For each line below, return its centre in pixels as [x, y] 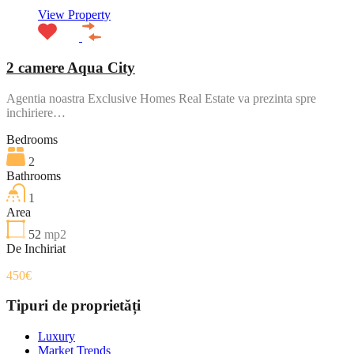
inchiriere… [36, 112]
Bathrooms [34, 175]
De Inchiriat [36, 248]
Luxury [56, 336]
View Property [74, 15]
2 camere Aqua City [71, 67]
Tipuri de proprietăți [73, 306]
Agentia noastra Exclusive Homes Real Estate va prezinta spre [161, 98]
